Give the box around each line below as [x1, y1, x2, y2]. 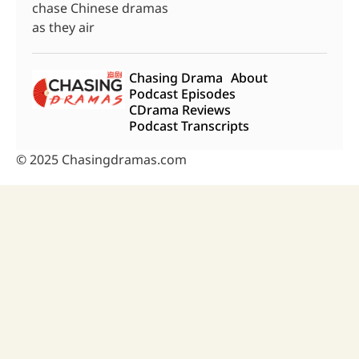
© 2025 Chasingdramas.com [16, 150, 187, 168]
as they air [32, 18, 95, 36]
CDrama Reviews [129, 100, 232, 119]
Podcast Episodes [129, 84, 236, 103]
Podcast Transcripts [129, 116, 250, 135]
